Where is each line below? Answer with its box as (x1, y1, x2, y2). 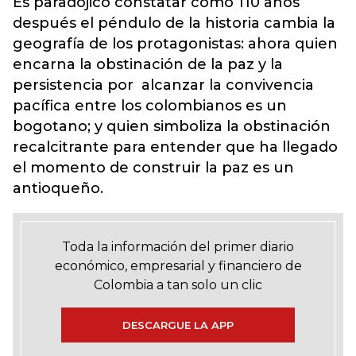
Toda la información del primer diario (62, 239, 294, 254)
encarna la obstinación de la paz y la (13, 56, 283, 73)
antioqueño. (13, 180, 103, 197)
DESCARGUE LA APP (122, 319, 234, 331)
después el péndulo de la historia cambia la (13, 14, 335, 32)
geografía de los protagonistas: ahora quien (13, 35, 338, 52)
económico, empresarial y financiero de (54, 258, 302, 273)
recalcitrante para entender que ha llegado (13, 138, 338, 156)
